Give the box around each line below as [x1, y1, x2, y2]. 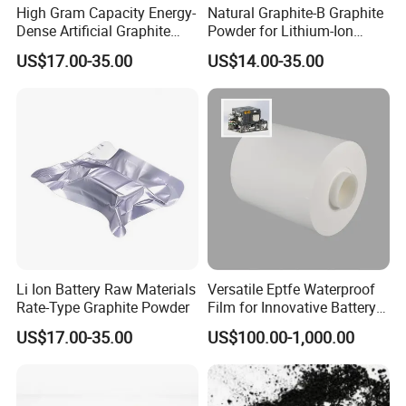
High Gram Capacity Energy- [16, 2, 197, 23]
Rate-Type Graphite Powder [16, 297, 190, 318]
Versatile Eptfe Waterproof [207, 279, 375, 300]
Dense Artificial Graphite [16, 20, 171, 41]
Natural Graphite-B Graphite [207, 2, 383, 23]
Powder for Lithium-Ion [207, 20, 353, 41]
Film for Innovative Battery [207, 297, 376, 318]
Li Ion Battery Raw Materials [16, 279, 197, 300]
